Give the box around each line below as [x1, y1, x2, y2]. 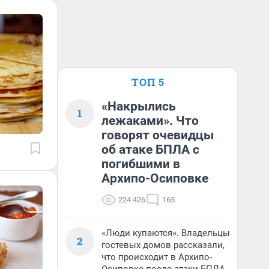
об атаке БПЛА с [101, 142, 199, 157]
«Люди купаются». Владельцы [101, 228, 230, 238]
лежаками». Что [101, 113, 199, 128]
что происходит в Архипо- [101, 252, 212, 262]
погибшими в [101, 157, 180, 171]
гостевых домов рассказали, [101, 240, 225, 250]
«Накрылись [101, 99, 176, 113]
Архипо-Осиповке [101, 171, 208, 186]
